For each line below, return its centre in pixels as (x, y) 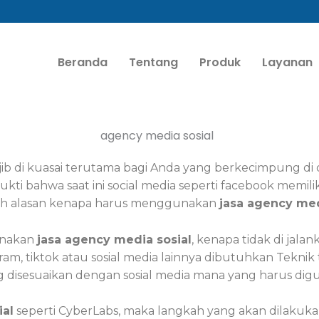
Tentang (153, 62)
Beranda (82, 62)
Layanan (287, 62)
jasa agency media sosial (114, 239)
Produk (220, 62)
